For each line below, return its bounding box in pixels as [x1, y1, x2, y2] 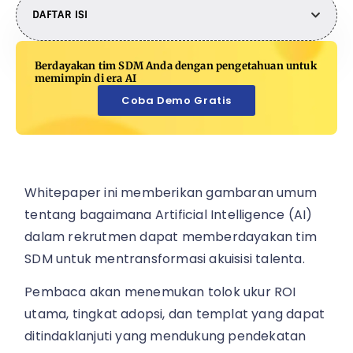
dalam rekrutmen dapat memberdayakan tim [24, 228, 318, 247]
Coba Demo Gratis [121, 93, 232, 109]
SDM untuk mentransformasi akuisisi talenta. [24, 250, 305, 269]
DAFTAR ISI [32, 8, 88, 22]
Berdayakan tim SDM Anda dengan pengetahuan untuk [35, 59, 317, 73]
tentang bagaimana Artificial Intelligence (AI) [24, 206, 313, 225]
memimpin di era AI [35, 72, 136, 86]
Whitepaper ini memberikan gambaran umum [24, 184, 318, 203]
